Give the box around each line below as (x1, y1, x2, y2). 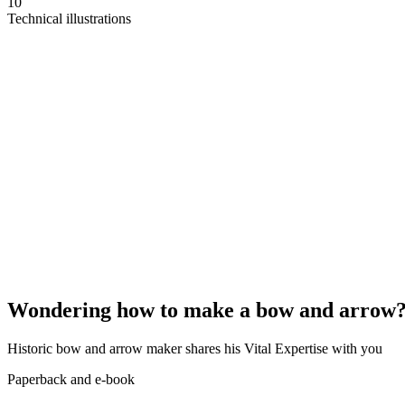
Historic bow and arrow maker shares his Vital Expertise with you (7, 341, 382, 357)
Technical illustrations (7, 11, 131, 27)
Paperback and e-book (7, 372, 135, 388)
